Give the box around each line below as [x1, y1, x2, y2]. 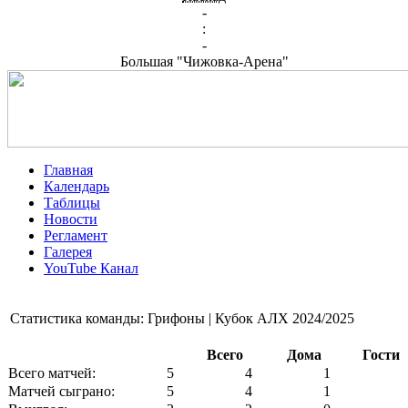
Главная [44, 162, 93, 178]
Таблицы [44, 195, 100, 210]
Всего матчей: [8, 365, 96, 381]
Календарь [44, 178, 109, 194]
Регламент [44, 228, 107, 243]
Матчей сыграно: [8, 383, 115, 399]
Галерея [44, 244, 92, 260]
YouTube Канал [44, 260, 138, 276]
